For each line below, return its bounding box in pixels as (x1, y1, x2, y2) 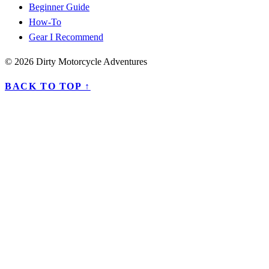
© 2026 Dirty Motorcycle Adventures (5, 56, 147, 67)
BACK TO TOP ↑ (5, 80, 91, 91)
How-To (29, 16, 61, 27)
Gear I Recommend (29, 31, 103, 42)
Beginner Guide (29, 1, 89, 12)
